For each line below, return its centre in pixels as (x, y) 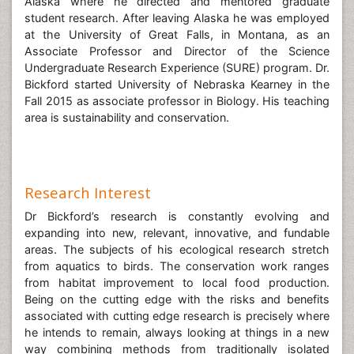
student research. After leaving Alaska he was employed (177, 17)
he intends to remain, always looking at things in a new (177, 332)
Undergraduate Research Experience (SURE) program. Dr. (177, 67)
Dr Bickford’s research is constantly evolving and (177, 216)
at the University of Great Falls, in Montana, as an (177, 34)
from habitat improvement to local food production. (177, 282)
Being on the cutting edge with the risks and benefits (177, 299)
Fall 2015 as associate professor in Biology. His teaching (177, 100)
